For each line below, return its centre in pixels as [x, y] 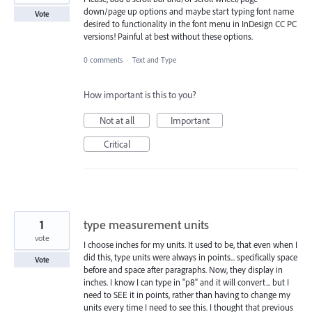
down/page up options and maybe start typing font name [189, 11]
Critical [117, 145]
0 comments [103, 60]
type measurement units [146, 225]
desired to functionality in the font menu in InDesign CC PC [190, 23]
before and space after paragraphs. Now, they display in [183, 270]
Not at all [117, 121]
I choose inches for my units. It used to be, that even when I [190, 245]
